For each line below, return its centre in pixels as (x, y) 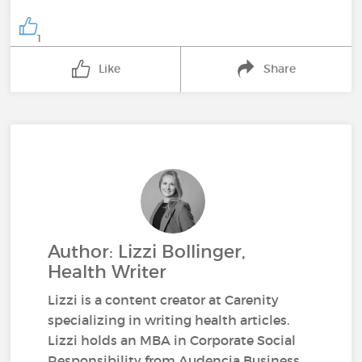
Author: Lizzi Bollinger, (147, 251)
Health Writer (107, 271)
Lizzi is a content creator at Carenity (164, 299)
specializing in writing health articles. (169, 320)
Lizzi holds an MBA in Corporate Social (172, 340)
